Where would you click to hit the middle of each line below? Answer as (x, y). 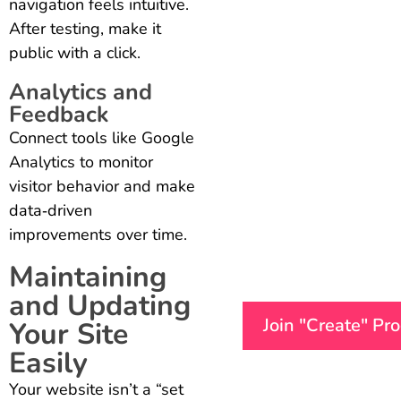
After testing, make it (85, 29)
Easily (48, 363)
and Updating (100, 306)
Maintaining (88, 277)
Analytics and (81, 93)
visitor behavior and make (102, 187)
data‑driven (51, 211)
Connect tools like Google (102, 138)
